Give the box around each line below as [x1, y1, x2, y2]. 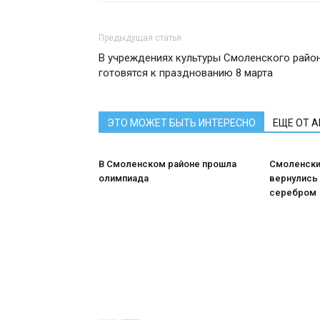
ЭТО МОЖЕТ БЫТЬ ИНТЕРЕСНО [107, 117, 256, 129]
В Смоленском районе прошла [99, 159, 236, 169]
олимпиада [99, 173, 149, 184]
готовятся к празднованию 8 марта [99, 66, 273, 79]
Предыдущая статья [99, 33, 181, 43]
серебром [269, 187, 316, 198]
